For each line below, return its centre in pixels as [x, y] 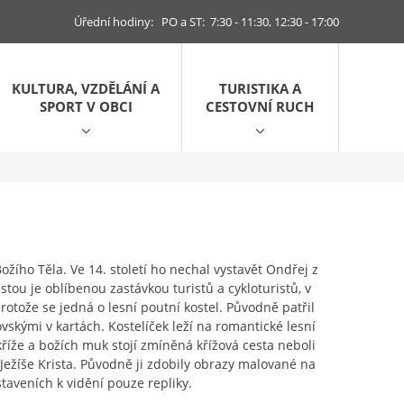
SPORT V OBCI [86, 106]
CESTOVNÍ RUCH [260, 106]
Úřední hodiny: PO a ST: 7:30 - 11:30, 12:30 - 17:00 [207, 22]
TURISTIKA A [260, 88]
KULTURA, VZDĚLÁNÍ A [86, 88]
